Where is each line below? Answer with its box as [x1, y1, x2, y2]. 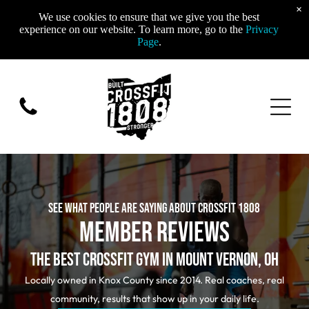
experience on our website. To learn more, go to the [19, 23, 246, 35]
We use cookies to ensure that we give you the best [39, 11, 259, 23]
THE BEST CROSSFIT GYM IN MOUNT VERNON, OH [30, 250, 279, 272]
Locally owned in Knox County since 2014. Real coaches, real [25, 274, 284, 287]
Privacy [246, 23, 279, 35]
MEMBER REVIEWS [79, 217, 230, 250]
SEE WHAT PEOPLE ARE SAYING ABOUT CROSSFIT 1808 [48, 201, 261, 217]
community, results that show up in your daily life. [50, 292, 259, 306]
